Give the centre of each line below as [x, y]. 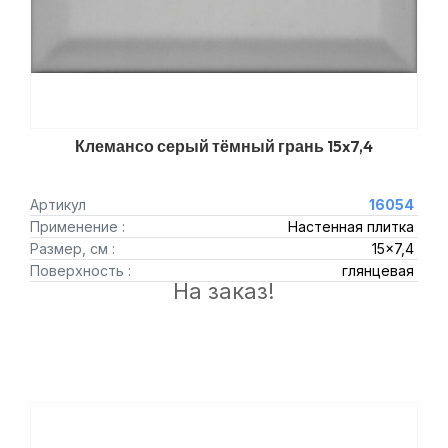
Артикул [58, 204]
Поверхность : [80, 270]
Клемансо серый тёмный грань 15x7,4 [224, 146]
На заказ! [224, 291]
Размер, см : [72, 248]
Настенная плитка [350, 226]
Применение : [77, 226]
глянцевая [377, 270]
